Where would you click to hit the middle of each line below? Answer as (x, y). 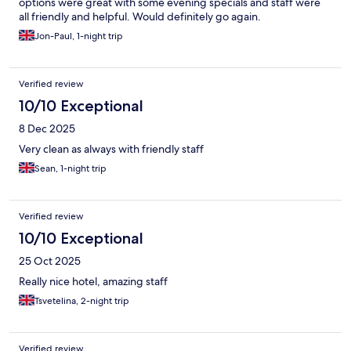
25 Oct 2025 (50, 261)
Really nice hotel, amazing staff (93, 282)
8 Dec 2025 (47, 129)
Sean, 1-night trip (71, 169)
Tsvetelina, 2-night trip (82, 301)
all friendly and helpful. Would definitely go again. (140, 17)
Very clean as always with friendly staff (111, 149)
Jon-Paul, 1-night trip (79, 36)
